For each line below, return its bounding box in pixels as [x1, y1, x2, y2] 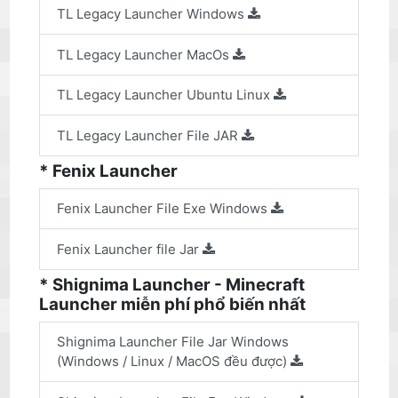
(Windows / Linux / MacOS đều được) [57, 353, 291, 370]
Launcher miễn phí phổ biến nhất [39, 294, 306, 315]
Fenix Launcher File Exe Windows [57, 200, 271, 218]
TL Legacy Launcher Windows [57, 5, 248, 23]
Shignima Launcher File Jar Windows [57, 333, 289, 351]
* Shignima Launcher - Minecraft [39, 275, 306, 296]
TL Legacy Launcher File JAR [57, 126, 242, 144]
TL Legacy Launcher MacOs [57, 45, 233, 63]
